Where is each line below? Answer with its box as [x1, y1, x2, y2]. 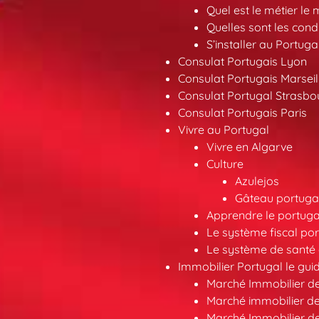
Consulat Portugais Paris [177, 105, 307, 120]
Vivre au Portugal [177, 122, 269, 137]
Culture [206, 156, 244, 171]
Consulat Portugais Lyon [177, 53, 307, 68]
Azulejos [234, 173, 279, 188]
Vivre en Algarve [206, 139, 293, 154]
